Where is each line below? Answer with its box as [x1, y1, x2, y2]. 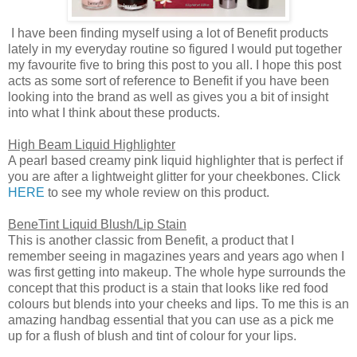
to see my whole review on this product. [45, 186, 269, 200]
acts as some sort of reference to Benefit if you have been [8, 74, 329, 88]
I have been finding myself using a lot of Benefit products [8, 26, 328, 41]
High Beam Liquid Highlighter [8, 138, 175, 152]
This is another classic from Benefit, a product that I [8, 233, 294, 248]
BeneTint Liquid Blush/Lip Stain [8, 218, 186, 232]
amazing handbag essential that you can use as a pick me [8, 313, 334, 328]
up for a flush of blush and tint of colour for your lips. [8, 329, 296, 343]
